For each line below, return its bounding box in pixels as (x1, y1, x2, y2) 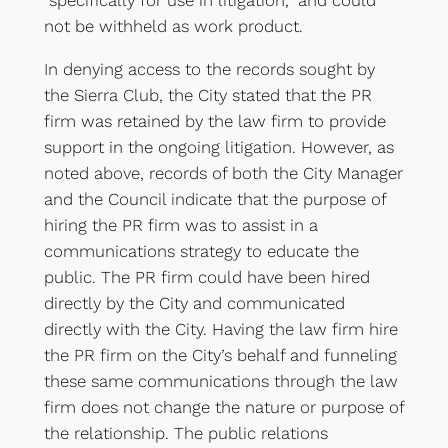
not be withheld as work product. (43, 16, 303, 37)
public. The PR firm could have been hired (43, 266, 370, 287)
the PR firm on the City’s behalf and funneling (43, 344, 397, 365)
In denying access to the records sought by (43, 58, 375, 79)
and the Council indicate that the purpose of (43, 188, 386, 209)
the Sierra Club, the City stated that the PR (43, 84, 372, 105)
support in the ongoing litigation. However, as (43, 136, 394, 157)
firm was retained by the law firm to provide (43, 110, 386, 131)
